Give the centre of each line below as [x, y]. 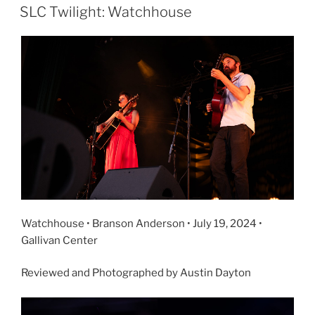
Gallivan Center [59, 240]
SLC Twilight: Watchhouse [106, 12]
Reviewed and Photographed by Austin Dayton [136, 273]
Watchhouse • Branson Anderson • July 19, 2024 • [142, 223]
